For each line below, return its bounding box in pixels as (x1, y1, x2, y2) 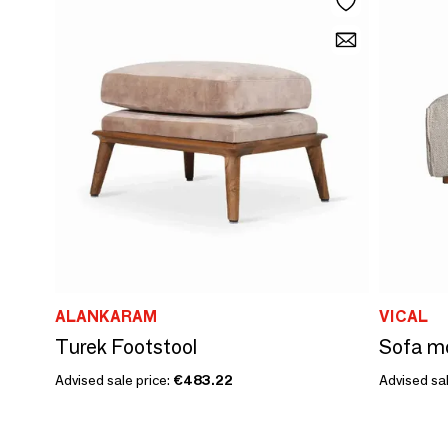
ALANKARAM (55, 306, 157, 326)
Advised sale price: (55, 370, 173, 389)
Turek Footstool (55, 334, 197, 359)
